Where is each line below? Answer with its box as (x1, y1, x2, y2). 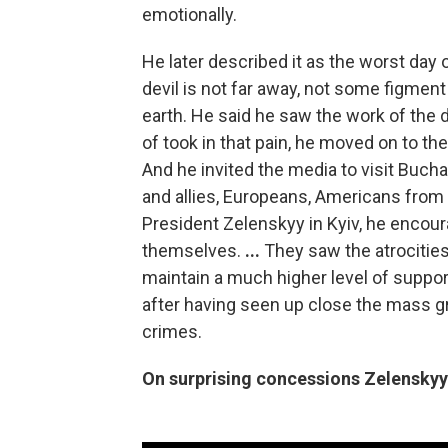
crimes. (142, 321, 202, 342)
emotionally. (142, 4, 237, 25)
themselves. (142, 240, 245, 261)
